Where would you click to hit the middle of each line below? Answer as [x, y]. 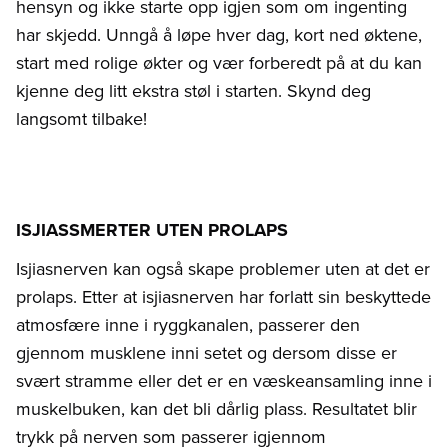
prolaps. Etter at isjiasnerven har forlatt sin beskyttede [223, 297]
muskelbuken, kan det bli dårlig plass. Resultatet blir [216, 409]
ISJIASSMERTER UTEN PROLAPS [152, 230]
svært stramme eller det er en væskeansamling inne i [224, 381]
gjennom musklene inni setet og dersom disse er [206, 353]
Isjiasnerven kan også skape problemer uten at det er [223, 269]
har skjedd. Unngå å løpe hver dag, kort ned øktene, [219, 35]
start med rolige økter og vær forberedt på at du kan [219, 63]
